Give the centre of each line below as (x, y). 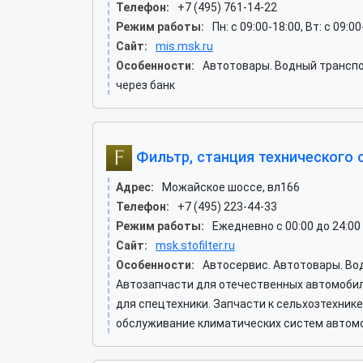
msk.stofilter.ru (195, 246)
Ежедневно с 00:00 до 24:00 (286, 226)
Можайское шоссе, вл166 (231, 187)
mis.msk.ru (184, 46)
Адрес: (135, 187)
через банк (145, 85)
